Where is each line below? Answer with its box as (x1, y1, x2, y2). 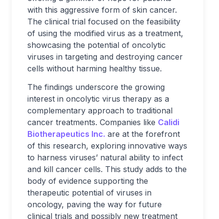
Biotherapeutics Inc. (27, 129, 105, 139)
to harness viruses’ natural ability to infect (27, 153, 183, 162)
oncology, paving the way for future (27, 199, 162, 209)
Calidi (158, 117, 179, 127)
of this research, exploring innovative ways (27, 141, 187, 151)
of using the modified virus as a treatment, (27, 28, 183, 38)
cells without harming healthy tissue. (27, 64, 162, 73)
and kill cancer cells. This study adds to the (27, 164, 187, 174)
